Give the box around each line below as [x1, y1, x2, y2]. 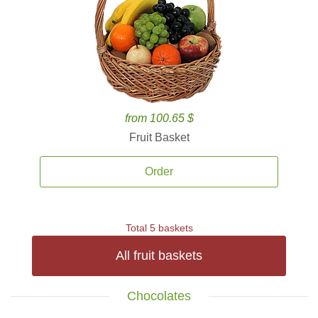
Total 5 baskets [125, 222, 193, 234]
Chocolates [127, 289, 191, 303]
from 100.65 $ [124, 112, 194, 124]
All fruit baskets [116, 248, 202, 263]
